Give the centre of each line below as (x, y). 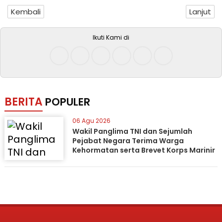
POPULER (67, 102)
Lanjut (200, 12)
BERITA (23, 102)
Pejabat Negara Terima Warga (128, 141)
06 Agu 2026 (91, 121)
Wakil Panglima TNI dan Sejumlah (132, 131)
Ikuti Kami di (111, 37)
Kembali (26, 12)
